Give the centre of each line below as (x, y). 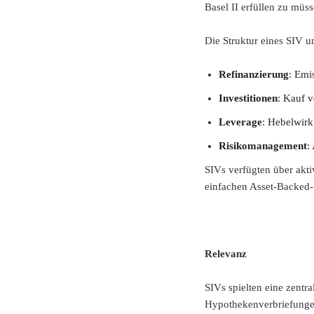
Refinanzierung (254, 74)
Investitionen (248, 98)
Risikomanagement (263, 145)
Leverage (240, 122)
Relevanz (226, 253)
